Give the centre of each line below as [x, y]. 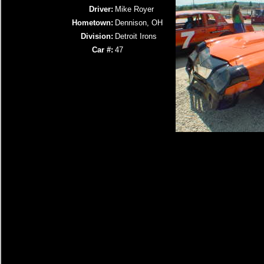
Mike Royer [134, 9]
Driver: [101, 9]
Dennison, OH [139, 23]
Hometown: [93, 23]
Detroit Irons [136, 36]
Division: [97, 36]
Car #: [103, 50]
